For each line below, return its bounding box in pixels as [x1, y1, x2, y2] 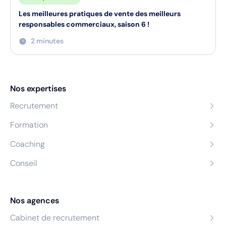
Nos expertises [10, 83, 66, 94]
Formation [10, 120, 48, 130]
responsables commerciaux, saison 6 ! [19, 20, 149, 29]
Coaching [10, 139, 45, 149]
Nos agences [10, 195, 59, 206]
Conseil [10, 158, 37, 168]
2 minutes [31, 36, 64, 45]
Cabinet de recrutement [10, 212, 99, 223]
